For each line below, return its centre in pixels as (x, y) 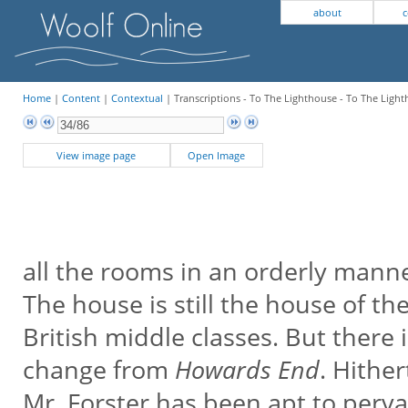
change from (98, 369)
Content (81, 98)
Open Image (217, 155)
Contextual (137, 98)
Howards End (247, 369)
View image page (97, 155)
